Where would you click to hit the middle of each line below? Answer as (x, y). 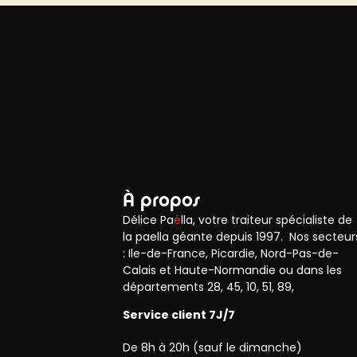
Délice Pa (149, 220)
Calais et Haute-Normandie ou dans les (233, 270)
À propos (162, 200)
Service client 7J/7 (179, 315)
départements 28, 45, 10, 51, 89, (209, 286)
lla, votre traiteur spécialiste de (267, 220)
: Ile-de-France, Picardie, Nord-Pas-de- (231, 253)
